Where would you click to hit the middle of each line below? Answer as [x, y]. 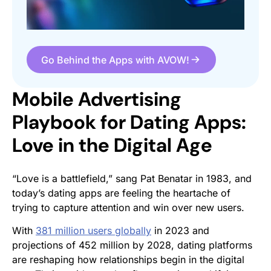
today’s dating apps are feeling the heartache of [121, 193]
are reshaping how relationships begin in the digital [128, 260]
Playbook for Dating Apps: [129, 122]
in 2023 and [180, 231]
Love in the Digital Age [112, 145]
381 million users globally [93, 231]
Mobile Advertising [97, 100]
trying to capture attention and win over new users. [128, 208]
